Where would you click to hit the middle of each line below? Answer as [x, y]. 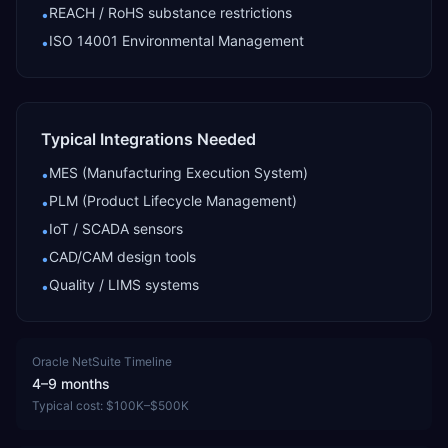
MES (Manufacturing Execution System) [178, 172]
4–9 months [71, 383]
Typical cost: [69, 405]
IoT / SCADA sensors [116, 228]
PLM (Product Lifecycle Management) [173, 200]
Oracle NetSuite [76, 361]
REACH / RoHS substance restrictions [170, 12]
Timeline [146, 361]
